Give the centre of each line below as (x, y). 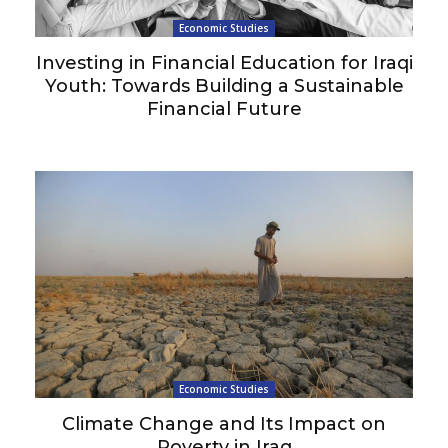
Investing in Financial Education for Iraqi (224, 63)
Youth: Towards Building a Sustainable (224, 86)
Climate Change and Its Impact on (224, 424)
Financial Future (224, 109)
